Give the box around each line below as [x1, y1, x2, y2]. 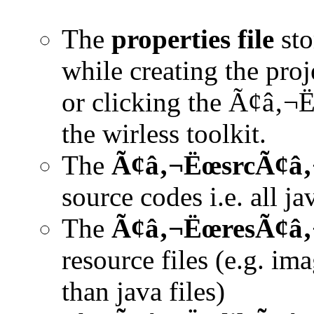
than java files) [62, 275, 225, 306]
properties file [111, 23, 274, 54]
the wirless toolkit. [62, 118, 266, 149]
